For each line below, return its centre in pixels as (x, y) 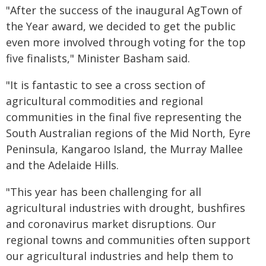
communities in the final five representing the (124, 117)
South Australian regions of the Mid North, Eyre (128, 133)
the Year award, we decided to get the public (121, 26)
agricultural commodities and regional (104, 101)
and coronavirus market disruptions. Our (111, 224)
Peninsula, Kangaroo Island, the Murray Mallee (124, 149)
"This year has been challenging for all (104, 192)
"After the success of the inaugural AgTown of (124, 10)
